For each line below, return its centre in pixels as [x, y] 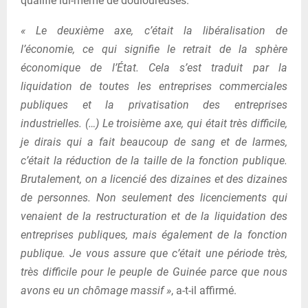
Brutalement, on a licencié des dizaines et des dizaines [154, 179]
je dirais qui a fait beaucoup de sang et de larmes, [154, 142]
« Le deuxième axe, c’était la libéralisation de [154, 30]
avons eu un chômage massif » [96, 290]
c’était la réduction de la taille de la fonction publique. [154, 160]
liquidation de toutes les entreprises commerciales [154, 86]
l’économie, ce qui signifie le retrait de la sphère [154, 49]
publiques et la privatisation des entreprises [154, 104]
